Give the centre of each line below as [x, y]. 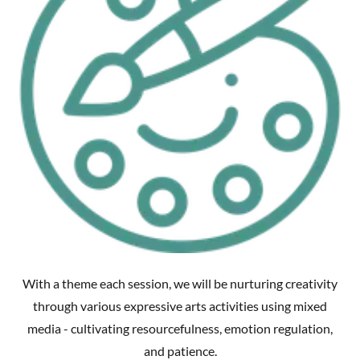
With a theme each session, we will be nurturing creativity [180, 284]
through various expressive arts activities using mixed [180, 306]
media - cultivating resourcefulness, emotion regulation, [180, 329]
